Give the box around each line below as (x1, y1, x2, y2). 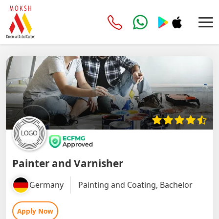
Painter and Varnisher (12, 156, 123, 170)
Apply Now (17, 206, 53, 216)
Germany (29, 179, 64, 190)
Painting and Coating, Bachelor (78, 179, 193, 190)
